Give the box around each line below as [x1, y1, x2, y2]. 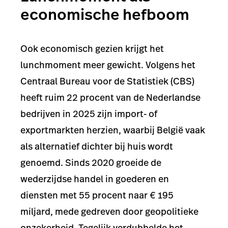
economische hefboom [20, 4, 189, 25]
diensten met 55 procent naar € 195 [20, 189, 174, 202]
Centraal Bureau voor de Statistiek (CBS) [20, 75, 194, 88]
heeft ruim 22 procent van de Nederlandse [20, 91, 201, 104]
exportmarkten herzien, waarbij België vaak [20, 124, 205, 137]
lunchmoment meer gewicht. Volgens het [20, 59, 195, 72]
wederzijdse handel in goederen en [20, 173, 169, 186]
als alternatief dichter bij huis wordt [20, 140, 173, 153]
